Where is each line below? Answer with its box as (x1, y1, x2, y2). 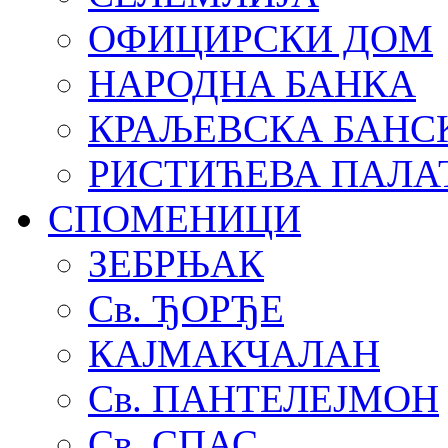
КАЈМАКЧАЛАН (88, 332, 380, 375)
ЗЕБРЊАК (88, 242, 264, 285)
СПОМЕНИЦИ (48, 197, 301, 240)
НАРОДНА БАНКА (88, 62, 416, 105)
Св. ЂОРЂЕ (88, 287, 284, 330)
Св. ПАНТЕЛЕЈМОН (88, 377, 439, 420)
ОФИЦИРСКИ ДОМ (88, 17, 433, 60)
